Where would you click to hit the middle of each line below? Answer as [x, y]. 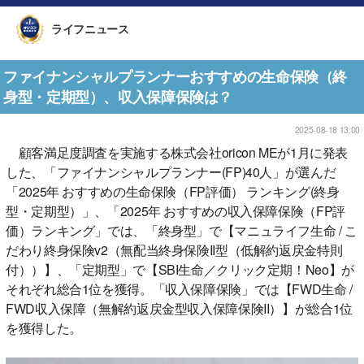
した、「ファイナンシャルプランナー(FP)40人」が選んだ [171, 171]
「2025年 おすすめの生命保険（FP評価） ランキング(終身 [173, 191]
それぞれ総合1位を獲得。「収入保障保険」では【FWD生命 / [179, 288]
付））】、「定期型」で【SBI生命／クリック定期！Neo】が [180, 269]
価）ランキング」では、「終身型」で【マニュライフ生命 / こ [182, 230]
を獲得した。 [44, 327]
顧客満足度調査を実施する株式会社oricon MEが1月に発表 [177, 152]
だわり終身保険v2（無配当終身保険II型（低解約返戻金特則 [174, 249]
